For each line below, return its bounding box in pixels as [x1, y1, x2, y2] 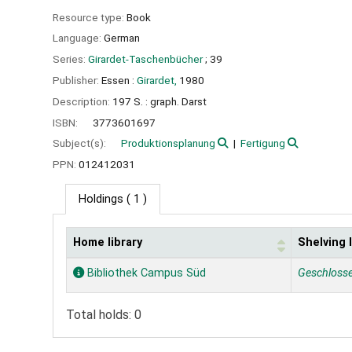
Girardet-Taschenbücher [88, 53, 203, 66]
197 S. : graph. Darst [112, 94, 207, 108]
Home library [73, 235, 142, 249]
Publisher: [53, 73, 101, 86]
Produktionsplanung [121, 137, 215, 150]
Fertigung [240, 137, 285, 150]
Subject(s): [53, 137, 108, 150]
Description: [53, 94, 112, 108]
